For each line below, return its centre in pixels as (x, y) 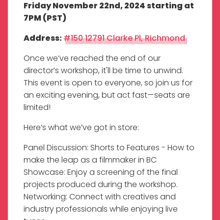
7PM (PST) (45, 18)
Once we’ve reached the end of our (92, 58)
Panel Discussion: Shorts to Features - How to (109, 147)
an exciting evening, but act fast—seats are (107, 95)
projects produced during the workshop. (101, 184)
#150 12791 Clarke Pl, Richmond (124, 38)
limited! (37, 107)
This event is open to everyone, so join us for (108, 82)
